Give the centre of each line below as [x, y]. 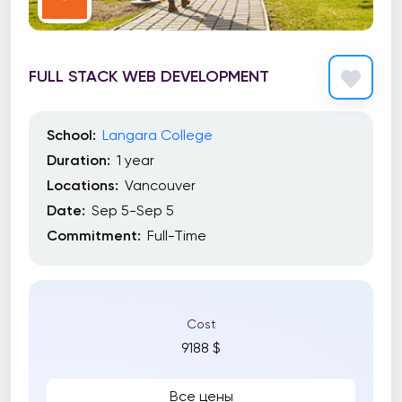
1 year [135, 160]
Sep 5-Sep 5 [133, 210]
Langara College [157, 135]
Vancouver [160, 185]
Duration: [79, 160]
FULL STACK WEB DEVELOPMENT [149, 76]
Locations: [83, 185]
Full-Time [177, 236]
